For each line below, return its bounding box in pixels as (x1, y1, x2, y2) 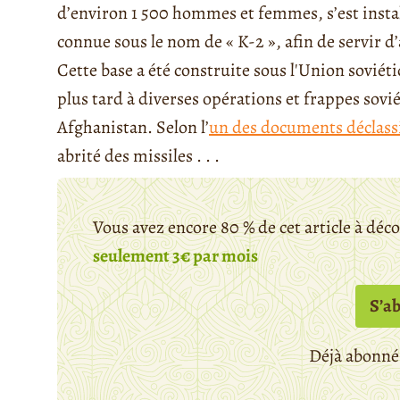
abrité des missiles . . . (57, 144, 220, 169)
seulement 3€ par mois (93, 244, 258, 269)
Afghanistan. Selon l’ (57, 115, 209, 140)
